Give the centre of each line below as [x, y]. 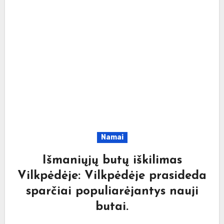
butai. [112, 207]
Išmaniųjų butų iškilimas [112, 161]
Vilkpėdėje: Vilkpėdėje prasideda [112, 176]
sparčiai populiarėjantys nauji [112, 192]
